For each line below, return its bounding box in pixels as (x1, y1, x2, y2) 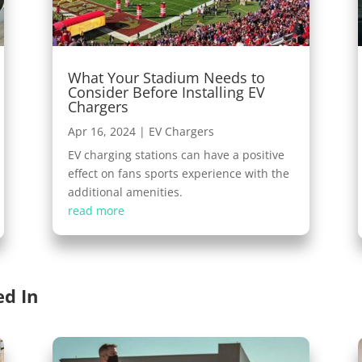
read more (67, 202, 124, 218)
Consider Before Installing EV (67, 82, 265, 102)
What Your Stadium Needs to (67, 67, 265, 87)
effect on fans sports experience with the (67, 165, 289, 181)
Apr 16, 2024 (67, 123, 136, 139)
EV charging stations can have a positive (67, 146, 284, 162)
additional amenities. (67, 183, 183, 200)
